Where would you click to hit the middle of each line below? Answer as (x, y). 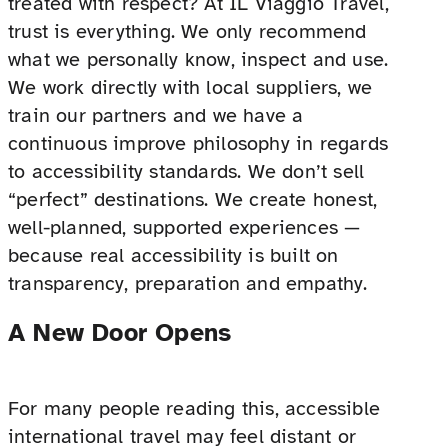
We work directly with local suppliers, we (190, 88)
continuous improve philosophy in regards (198, 144)
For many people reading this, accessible (194, 408)
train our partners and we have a (156, 116)
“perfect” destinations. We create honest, (193, 200)
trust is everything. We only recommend (187, 32)
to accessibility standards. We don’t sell (186, 172)
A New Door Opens (120, 332)
